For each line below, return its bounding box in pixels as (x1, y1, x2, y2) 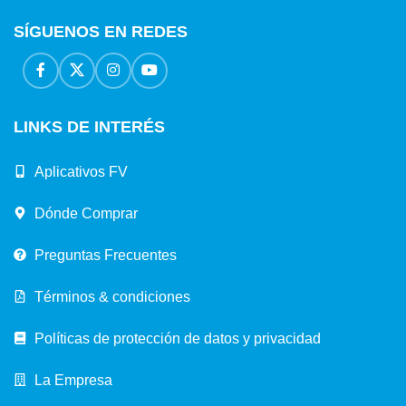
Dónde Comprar (34, 205, 138, 221)
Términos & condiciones (34, 288, 190, 304)
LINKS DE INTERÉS (14, 117, 165, 136)
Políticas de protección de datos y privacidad (34, 330, 321, 346)
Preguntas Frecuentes (34, 246, 177, 263)
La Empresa (34, 372, 112, 388)
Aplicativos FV (34, 163, 128, 179)
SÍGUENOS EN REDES (14, 22, 188, 41)
